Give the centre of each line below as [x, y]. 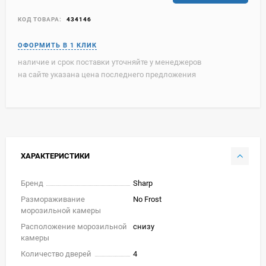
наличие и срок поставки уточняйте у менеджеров [110, 62]
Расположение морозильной [74, 226]
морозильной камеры [61, 210]
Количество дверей [56, 254]
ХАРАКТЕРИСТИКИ [55, 156]
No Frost [147, 199]
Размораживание [53, 199]
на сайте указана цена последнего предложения [107, 74]
